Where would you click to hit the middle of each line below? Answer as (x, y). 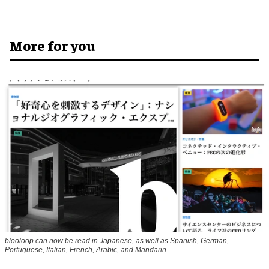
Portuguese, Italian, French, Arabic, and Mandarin (86, 249)
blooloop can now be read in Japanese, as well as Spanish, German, (117, 240)
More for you (53, 45)
